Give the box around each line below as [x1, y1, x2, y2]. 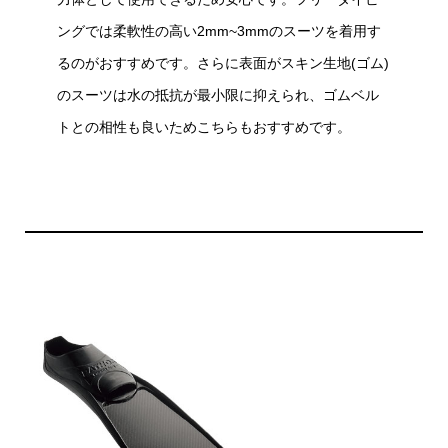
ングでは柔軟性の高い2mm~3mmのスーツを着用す [56, 23, 381, 40]
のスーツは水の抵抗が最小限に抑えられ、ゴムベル [56, 87, 379, 104]
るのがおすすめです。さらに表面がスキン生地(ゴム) [56, 55, 389, 72]
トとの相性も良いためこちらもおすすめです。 [56, 119, 351, 136]
